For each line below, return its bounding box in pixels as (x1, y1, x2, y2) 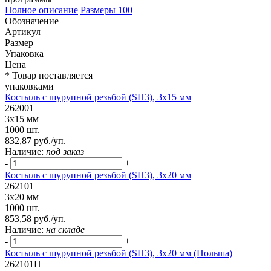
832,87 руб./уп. (5, 135, 66, 146)
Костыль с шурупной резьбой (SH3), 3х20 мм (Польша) (5, 248, 232, 259)
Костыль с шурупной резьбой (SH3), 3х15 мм (5, 92, 191, 103)
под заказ (46, 146, 84, 157)
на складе (46, 224, 85, 235)
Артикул (5, 27, 41, 38)
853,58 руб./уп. (5, 214, 66, 224)
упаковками (5, 81, 54, 92)
